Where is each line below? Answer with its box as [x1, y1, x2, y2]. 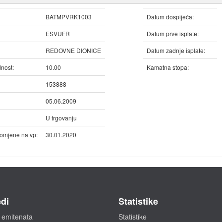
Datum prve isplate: [147, 29, 199, 38]
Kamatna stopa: [147, 63, 189, 71]
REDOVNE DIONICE [46, 46, 101, 55]
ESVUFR [46, 29, 70, 38]
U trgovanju [46, 113, 77, 122]
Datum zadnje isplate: [147, 46, 205, 55]
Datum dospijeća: [147, 12, 194, 21]
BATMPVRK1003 [46, 12, 92, 21]
